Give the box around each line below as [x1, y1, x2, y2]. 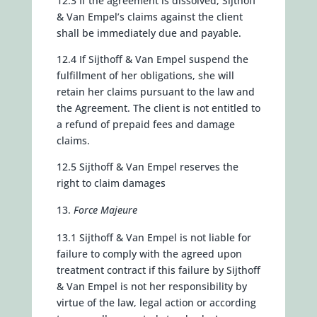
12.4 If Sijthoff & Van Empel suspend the [56, 52, 248, 66]
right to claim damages [56, 176, 166, 190]
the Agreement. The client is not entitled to [56, 101, 260, 115]
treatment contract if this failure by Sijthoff [56, 263, 260, 277]
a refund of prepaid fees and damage [56, 117, 235, 131]
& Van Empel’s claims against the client [56, 10, 243, 23]
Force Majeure [73, 203, 137, 217]
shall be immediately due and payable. [56, 26, 241, 40]
